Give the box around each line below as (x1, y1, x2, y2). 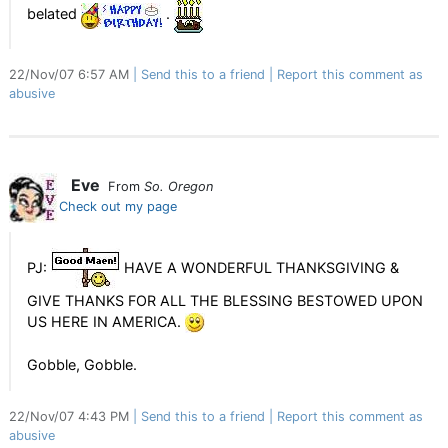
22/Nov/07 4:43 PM (9, 409, 133, 425)
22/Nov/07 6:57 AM (9, 67, 133, 83)
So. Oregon (144, 179, 213, 194)
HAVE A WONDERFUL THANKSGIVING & (120, 258, 399, 276)
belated (27, 5, 81, 23)
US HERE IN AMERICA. (27, 313, 185, 330)
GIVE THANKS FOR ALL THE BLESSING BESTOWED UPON (27, 292, 423, 309)
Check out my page (59, 199, 177, 214)
